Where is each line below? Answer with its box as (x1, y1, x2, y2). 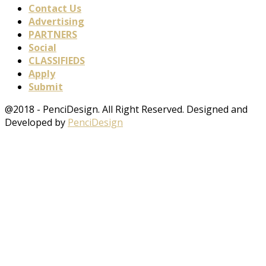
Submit (28, 80, 63, 94)
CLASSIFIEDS (28, 54, 85, 68)
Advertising (28, 15, 84, 28)
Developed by (5, 116, 68, 129)
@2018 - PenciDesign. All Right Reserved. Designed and (5, 103, 248, 116)
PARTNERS (28, 28, 77, 42)
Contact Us (28, 2, 81, 15)
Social (28, 41, 56, 55)
